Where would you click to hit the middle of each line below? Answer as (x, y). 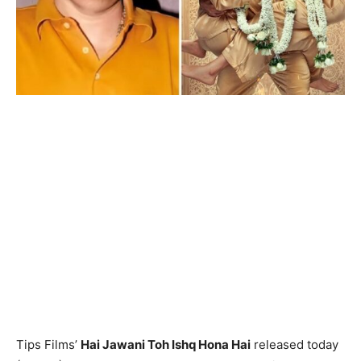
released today (295, 344)
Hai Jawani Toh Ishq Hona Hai (166, 344)
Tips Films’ (48, 344)
